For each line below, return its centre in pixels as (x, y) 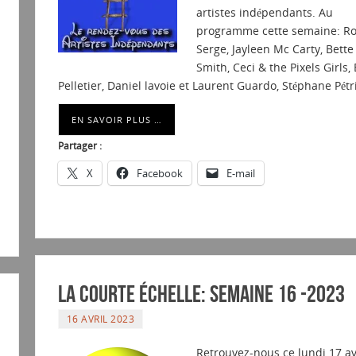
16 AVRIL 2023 (101, 319)
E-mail (240, 174)
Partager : (79, 146)
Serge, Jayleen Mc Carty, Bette (275, 49)
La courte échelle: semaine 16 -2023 (201, 294)
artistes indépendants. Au (264, 13)
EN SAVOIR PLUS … (116, 120)
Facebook (159, 174)
